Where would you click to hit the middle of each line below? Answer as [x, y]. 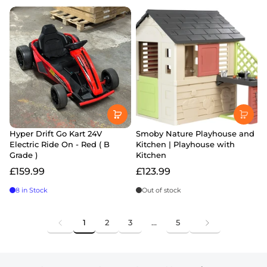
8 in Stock [32, 190]
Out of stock [162, 190]
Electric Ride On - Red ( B [60, 145]
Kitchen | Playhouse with [185, 145]
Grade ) [24, 155]
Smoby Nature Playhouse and [195, 134]
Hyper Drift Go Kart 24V [56, 134]
